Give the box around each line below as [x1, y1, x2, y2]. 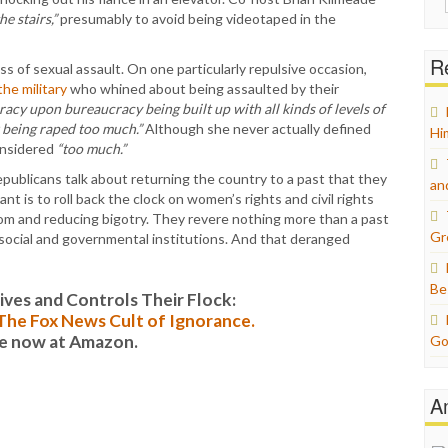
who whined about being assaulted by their [67, 80, 339, 97]
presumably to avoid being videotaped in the [57, 10, 336, 27]
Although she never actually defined [142, 120, 371, 137]
